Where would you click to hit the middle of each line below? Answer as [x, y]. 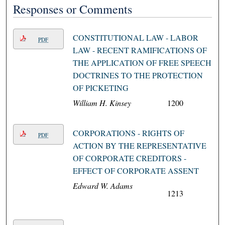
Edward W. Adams [102, 186]
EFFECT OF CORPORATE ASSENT [136, 171]
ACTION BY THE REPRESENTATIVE [139, 146]
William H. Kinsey [102, 103]
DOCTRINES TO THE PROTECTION [138, 75]
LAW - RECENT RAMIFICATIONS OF [140, 50]
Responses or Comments [73, 9]
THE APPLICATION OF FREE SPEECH [142, 63]
